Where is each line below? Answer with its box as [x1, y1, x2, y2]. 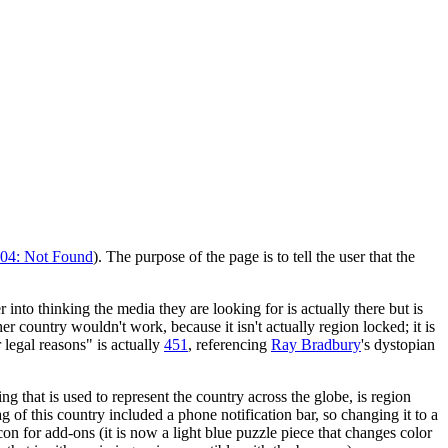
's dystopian [361, 335, 435, 353]
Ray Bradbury [271, 335, 361, 353]
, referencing [188, 335, 271, 353]
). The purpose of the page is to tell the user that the [93, 247, 415, 265]
